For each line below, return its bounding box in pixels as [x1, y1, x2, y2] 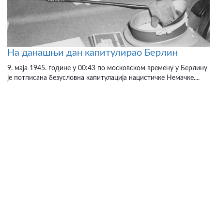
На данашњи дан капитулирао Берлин [7, 48, 178, 58]
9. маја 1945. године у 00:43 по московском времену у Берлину [7, 65, 207, 72]
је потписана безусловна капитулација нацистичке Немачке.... [7, 75, 200, 82]
